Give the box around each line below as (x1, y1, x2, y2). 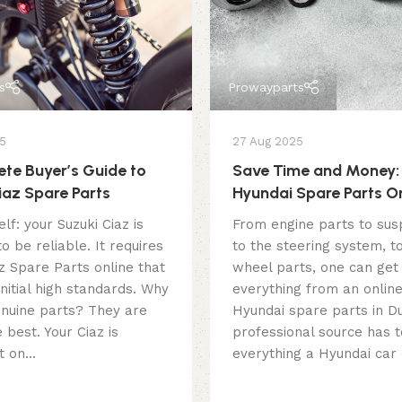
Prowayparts (228, 80, 304, 95)
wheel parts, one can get (232, 259, 398, 276)
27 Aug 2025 (232, 135, 303, 149)
